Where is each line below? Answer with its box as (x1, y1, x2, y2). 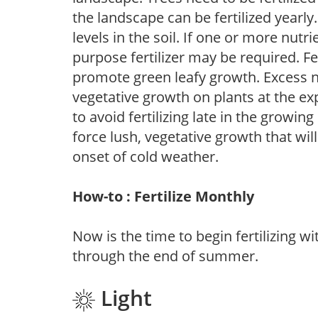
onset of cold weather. (72, 146, 219, 166)
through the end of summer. (72, 246, 258, 265)
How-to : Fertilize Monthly (72, 186, 254, 206)
